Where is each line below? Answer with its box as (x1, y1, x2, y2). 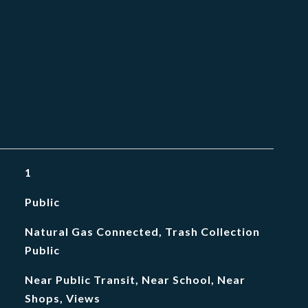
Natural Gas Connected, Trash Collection (24, 225, 260, 238)
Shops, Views (24, 291, 100, 305)
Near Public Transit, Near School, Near (24, 273, 245, 286)
